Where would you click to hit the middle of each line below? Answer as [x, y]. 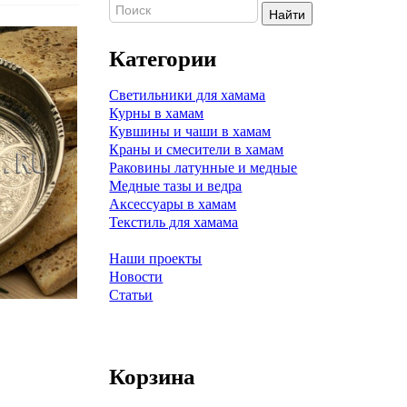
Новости [136, 277]
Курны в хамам [157, 113]
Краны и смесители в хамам [197, 149]
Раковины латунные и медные [203, 168]
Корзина [153, 377]
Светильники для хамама [188, 95]
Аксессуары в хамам [173, 204]
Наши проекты [156, 258]
